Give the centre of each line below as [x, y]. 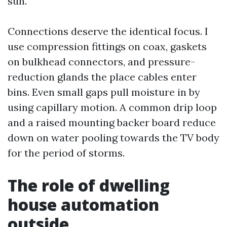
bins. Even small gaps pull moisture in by [104, 92]
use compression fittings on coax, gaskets [107, 46]
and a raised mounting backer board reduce [112, 122]
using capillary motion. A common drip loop [112, 107]
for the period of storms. [66, 153]
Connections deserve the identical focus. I [108, 31]
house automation [83, 204]
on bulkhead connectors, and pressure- [101, 62]
